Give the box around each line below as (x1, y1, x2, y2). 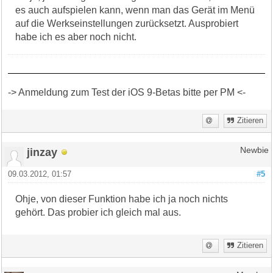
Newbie (239, 145, 269, 155)
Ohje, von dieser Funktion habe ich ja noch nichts (15, 193, 229, 204)
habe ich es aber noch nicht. (15, 31, 137, 42)
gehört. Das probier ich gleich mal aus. (15, 207, 182, 218)
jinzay (27, 145, 58, 158)
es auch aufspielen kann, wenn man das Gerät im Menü (15, 4, 255, 15)
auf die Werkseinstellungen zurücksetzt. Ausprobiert (15, 18, 239, 29)
